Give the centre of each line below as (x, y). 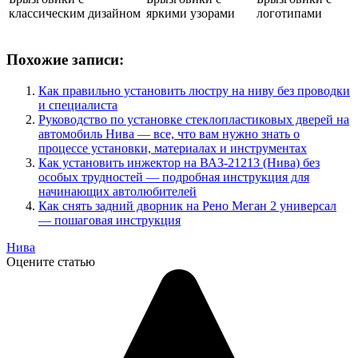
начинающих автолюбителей (117, 191)
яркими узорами (191, 14)
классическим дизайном (75, 14)
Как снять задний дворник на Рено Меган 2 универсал (187, 205)
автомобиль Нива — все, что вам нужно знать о (169, 133)
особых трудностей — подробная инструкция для (174, 177)
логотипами (289, 14)
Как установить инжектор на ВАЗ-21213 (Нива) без (179, 162)
